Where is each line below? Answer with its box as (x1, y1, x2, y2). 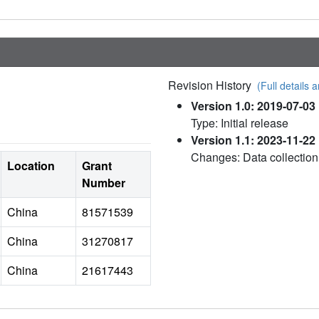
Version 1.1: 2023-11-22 (191, 132, 315, 149)
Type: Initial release (191, 115, 288, 132)
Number (82, 174, 125, 192)
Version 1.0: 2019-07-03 (191, 98, 315, 115)
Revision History (168, 77, 257, 94)
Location (7, 157, 55, 174)
